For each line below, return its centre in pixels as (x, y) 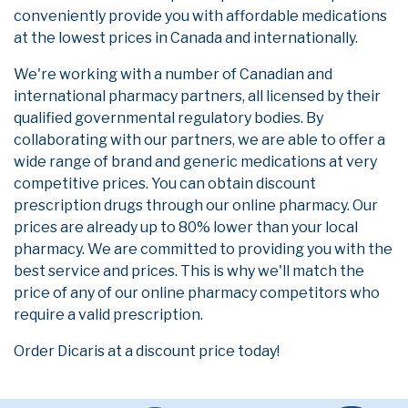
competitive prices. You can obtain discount (165, 184)
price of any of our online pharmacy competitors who (197, 293)
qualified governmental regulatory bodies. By (168, 118)
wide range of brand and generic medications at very (195, 162)
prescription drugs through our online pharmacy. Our (196, 206)
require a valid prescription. (108, 315)
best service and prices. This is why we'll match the (189, 271)
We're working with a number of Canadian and (173, 75)
